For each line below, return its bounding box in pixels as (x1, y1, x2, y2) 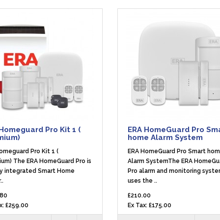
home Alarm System (128, 133, 203, 142)
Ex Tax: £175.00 (128, 202, 171, 209)
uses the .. (128, 177, 157, 184)
